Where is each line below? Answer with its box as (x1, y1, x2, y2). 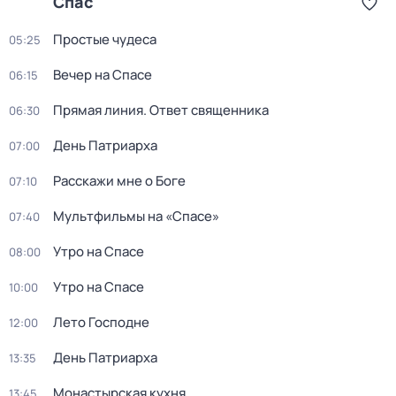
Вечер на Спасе (53, 65, 152, 84)
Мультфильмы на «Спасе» (53, 207, 219, 225)
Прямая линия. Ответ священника (53, 101, 269, 119)
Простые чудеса (53, 30, 156, 49)
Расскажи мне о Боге (53, 171, 186, 190)
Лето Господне (53, 313, 149, 331)
